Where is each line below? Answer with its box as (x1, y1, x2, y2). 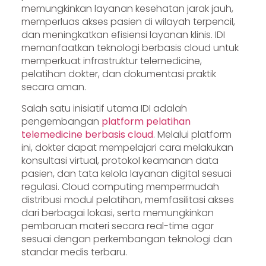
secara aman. (21, 80, 86, 94)
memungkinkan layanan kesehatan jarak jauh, (21, 1, 233, 15)
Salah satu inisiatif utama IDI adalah (21, 102, 187, 116)
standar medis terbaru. (21, 245, 127, 259)
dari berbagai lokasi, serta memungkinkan (21, 206, 214, 220)
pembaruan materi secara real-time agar (21, 219, 214, 233)
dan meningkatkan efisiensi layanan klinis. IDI (21, 27, 225, 42)
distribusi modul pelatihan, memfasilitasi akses (21, 193, 234, 207)
